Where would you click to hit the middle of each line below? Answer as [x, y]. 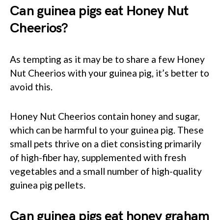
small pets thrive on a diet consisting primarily [106, 143]
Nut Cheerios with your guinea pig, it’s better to [110, 73]
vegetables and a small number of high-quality [106, 171]
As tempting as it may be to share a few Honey [107, 59]
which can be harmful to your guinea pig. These [107, 130]
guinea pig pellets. [48, 185]
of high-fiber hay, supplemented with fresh [98, 157]
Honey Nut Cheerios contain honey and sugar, [105, 116]
